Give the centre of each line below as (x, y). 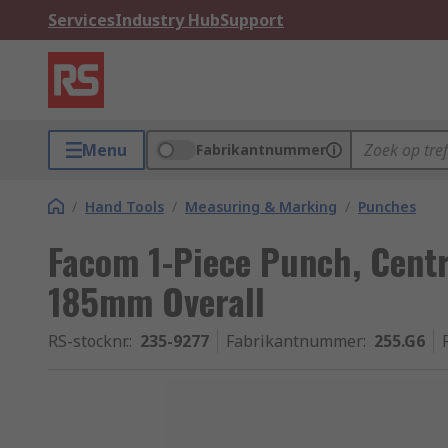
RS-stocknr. (88, 341)
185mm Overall (156, 300)
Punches (387, 206)
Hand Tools (124, 206)
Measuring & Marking (261, 206)
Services (81, 20)
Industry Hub (167, 20)
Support (252, 20)
